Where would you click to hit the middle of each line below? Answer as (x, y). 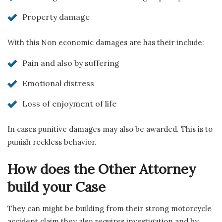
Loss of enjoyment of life (69, 104)
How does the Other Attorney (102, 169)
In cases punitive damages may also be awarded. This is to (110, 129)
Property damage (56, 17)
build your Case (56, 187)
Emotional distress (58, 83)
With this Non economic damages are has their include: (106, 43)
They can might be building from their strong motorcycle (110, 209)
